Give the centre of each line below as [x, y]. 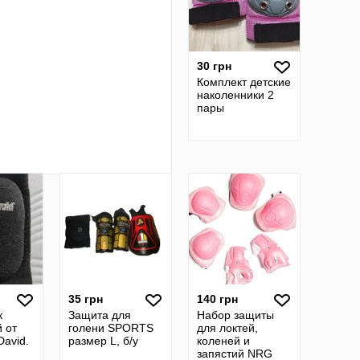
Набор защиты [235, 315]
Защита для [100, 315]
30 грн [214, 66]
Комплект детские [244, 82]
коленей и [223, 341]
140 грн [217, 299]
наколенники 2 [235, 95]
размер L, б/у [103, 341]
